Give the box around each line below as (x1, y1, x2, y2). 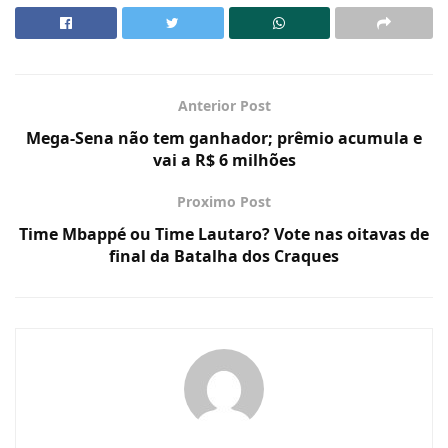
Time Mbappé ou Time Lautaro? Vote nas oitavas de (19, 222, 429, 245)
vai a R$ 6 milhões (152, 148, 296, 171)
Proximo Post (177, 191, 271, 211)
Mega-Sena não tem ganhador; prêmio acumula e (26, 126, 422, 149)
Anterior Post (177, 95, 271, 115)
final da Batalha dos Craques (109, 244, 339, 267)
